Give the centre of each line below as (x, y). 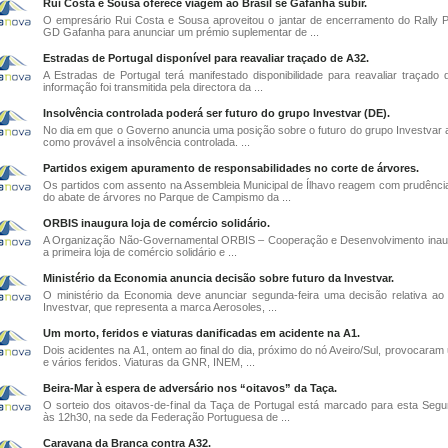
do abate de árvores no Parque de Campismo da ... (167, 197)
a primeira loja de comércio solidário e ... (140, 252)
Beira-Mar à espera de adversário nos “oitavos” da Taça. (190, 388)
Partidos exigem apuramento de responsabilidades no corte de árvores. (231, 168)
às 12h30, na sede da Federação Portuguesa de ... (166, 417)
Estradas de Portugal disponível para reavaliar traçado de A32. (206, 58)
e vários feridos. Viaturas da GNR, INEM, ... (149, 362)
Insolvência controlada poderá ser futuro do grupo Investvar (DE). (216, 113)
